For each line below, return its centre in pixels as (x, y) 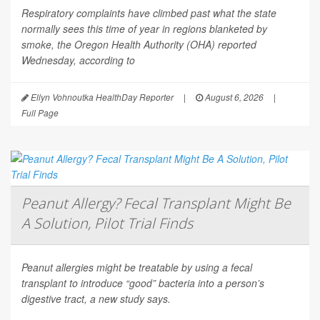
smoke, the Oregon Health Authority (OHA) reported (139, 45)
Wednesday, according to (78, 60)
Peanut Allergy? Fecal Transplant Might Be (156, 204)
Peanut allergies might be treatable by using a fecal (137, 267)
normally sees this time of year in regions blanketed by (144, 29)
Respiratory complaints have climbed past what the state (149, 13)
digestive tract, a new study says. (96, 299)
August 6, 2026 (233, 97)
